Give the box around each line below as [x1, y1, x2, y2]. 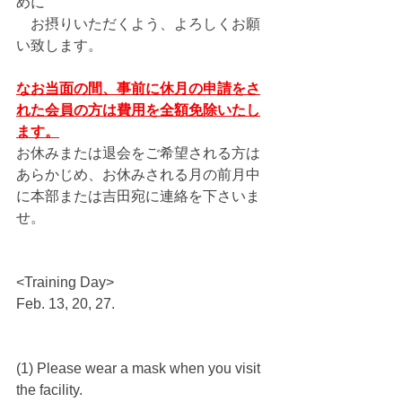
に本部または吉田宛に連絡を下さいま [16, 188, 260, 204]
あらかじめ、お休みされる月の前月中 [16, 167, 260, 182]
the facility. [16, 382, 83, 398]
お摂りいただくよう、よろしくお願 [16, 16, 260, 31]
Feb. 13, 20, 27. [16, 296, 115, 311]
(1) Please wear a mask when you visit [16, 361, 264, 376]
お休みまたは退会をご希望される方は [16, 145, 260, 161]
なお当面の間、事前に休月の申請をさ [16, 81, 260, 96]
